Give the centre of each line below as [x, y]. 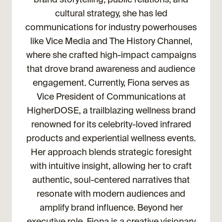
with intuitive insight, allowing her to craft [111, 166]
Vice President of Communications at [111, 97]
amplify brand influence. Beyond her [111, 208]
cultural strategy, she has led [111, 14]
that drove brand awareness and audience [111, 69]
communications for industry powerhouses [111, 28]
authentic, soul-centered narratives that [111, 180]
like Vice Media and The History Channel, [111, 41]
